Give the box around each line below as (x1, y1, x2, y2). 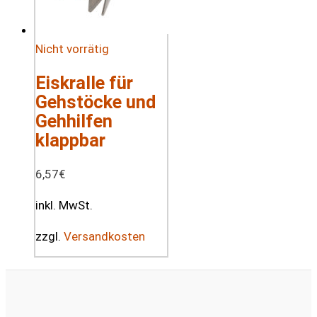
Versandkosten (64, 229, 145, 244)
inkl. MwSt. (35, 198, 93, 213)
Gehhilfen (35, 110, 113, 132)
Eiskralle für (35, 72, 133, 94)
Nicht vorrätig (35, 42, 109, 57)
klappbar (35, 129, 105, 151)
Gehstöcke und (35, 91, 156, 113)
